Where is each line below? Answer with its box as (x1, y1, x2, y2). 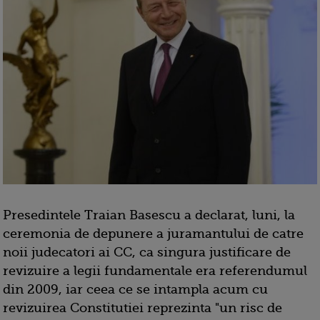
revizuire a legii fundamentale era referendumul (3, 264, 307, 279)
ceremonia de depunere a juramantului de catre (3, 226, 304, 241)
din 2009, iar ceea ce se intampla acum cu (3, 282, 268, 297)
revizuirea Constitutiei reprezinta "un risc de (3, 301, 282, 316)
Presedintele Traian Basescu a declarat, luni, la (3, 208, 295, 223)
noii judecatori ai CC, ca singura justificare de (3, 245, 291, 260)
